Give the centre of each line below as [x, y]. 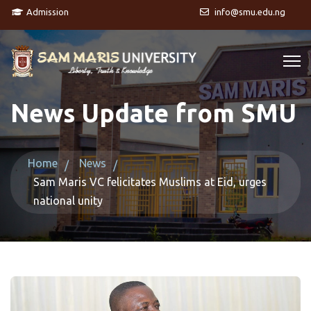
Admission [47, 12]
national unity [68, 201]
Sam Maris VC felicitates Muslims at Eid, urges [150, 182]
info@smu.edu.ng [249, 12]
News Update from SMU [153, 113]
